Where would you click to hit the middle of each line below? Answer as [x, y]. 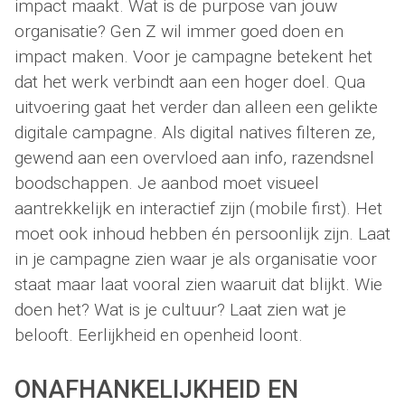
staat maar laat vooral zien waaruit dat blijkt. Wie [198, 284]
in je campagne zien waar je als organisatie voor [196, 259]
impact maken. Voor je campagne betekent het [193, 56]
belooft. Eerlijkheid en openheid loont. [159, 334]
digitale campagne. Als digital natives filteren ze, [195, 132]
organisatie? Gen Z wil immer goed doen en [179, 31]
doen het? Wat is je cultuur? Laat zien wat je [180, 309]
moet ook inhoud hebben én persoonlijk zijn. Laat [202, 233]
